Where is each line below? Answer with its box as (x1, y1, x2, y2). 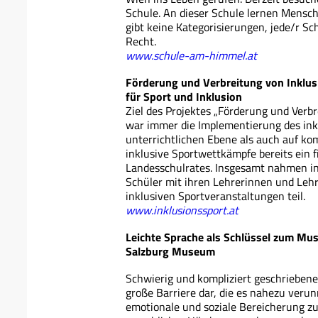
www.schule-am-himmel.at (126, 46, 257, 64)
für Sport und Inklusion (126, 87, 242, 105)
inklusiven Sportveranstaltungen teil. (126, 187, 305, 204)
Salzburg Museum (126, 242, 215, 260)
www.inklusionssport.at (126, 201, 238, 219)
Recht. (126, 32, 156, 50)
